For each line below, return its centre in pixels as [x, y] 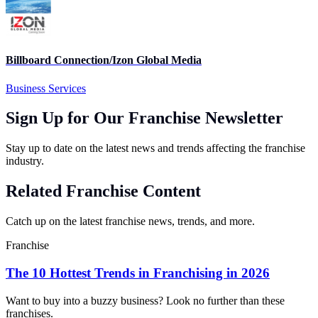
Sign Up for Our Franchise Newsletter [144, 118]
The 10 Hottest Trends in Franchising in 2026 [138, 273]
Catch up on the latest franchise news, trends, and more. [130, 221]
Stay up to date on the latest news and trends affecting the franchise [155, 148]
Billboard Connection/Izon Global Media [104, 60]
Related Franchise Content [103, 191]
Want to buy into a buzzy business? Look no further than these [145, 300]
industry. [25, 161]
